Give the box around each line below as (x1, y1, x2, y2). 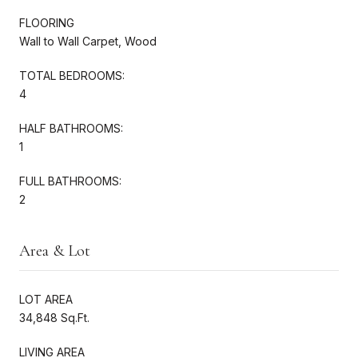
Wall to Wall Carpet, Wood (19, 34, 157, 48)
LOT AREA (19, 292, 73, 306)
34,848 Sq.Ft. (19, 310, 89, 324)
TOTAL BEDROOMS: (19, 68, 125, 82)
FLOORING (19, 15, 74, 30)
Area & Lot (19, 241, 90, 261)
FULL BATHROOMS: (19, 173, 121, 188)
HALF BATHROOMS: (19, 121, 123, 135)
